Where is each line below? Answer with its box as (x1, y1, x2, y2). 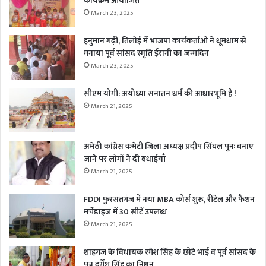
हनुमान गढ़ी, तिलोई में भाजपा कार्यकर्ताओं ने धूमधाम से (84, 33, 246, 47)
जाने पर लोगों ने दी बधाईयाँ (84, 151, 166, 166)
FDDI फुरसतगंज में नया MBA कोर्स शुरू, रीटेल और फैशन (84, 192, 255, 206)
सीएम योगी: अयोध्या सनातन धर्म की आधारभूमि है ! (84, 86, 236, 100)
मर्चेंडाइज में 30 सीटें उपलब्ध (84, 204, 167, 218)
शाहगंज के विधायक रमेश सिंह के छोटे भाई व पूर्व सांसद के (84, 245, 256, 259)
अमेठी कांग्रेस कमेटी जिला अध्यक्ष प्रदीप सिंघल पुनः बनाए (84, 139, 254, 153)
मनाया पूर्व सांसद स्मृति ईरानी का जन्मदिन (84, 46, 209, 60)
